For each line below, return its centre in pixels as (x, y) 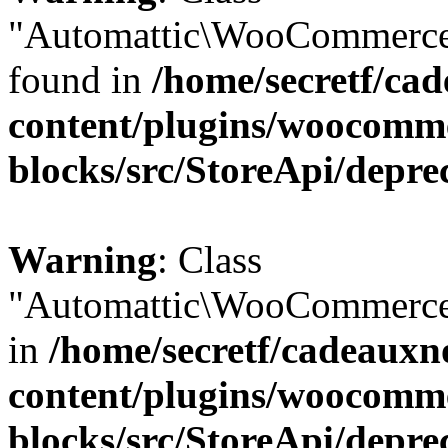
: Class (209, 259)
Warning (82, 259)
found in (80, 79)
